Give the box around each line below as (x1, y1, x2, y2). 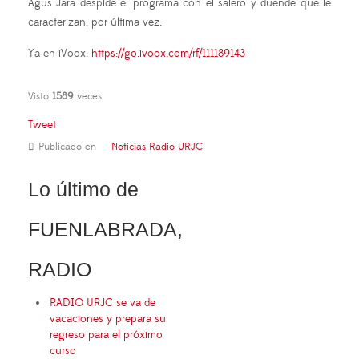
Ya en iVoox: (28, 46, 91, 62)
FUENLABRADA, (28, 218, 183, 241)
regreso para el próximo (50, 328, 163, 343)
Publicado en (38, 140, 96, 154)
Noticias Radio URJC (111, 140, 203, 154)
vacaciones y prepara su (50, 312, 166, 327)
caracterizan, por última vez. (28, 15, 162, 30)
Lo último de (28, 178, 139, 201)
